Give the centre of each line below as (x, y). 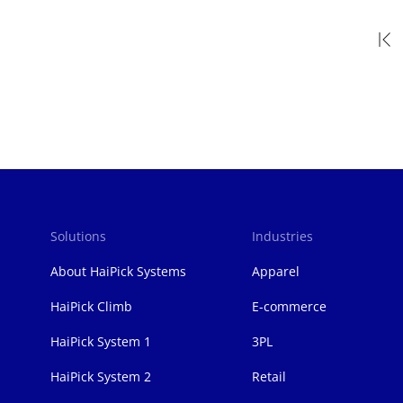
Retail (269, 376)
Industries (282, 236)
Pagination (87, 55)
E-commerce (289, 306)
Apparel (276, 271)
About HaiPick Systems (118, 271)
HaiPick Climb (91, 306)
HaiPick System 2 (101, 376)
